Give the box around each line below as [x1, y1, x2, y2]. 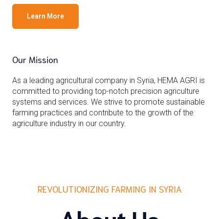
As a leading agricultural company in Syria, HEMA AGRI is [12, 76, 205, 85]
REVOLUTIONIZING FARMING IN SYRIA [37, 183, 182, 195]
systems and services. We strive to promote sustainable [12, 97, 205, 107]
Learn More [27, 12, 64, 20]
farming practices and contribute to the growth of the [12, 108, 194, 117]
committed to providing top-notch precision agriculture [12, 87, 199, 96]
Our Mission [12, 53, 58, 65]
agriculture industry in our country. [12, 119, 126, 128]
